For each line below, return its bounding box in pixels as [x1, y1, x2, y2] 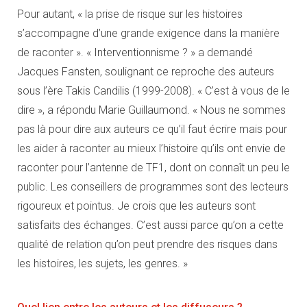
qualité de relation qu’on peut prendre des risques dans [17, 237, 278, 251]
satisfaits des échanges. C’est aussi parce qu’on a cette [17, 218, 284, 232]
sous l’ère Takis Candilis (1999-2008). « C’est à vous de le [17, 84, 290, 97]
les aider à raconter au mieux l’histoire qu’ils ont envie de [17, 141, 286, 155]
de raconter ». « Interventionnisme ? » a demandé [17, 45, 253, 59]
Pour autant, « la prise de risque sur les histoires [17, 7, 243, 21]
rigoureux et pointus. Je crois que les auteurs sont [17, 199, 256, 212]
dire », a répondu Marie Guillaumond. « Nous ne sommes [17, 103, 286, 116]
